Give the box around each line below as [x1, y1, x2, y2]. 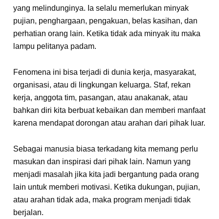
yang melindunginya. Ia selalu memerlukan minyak [13, 4, 189, 13]
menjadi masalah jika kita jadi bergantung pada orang [13, 170, 199, 179]
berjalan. [13, 208, 44, 217]
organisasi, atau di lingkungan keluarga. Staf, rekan [13, 81, 191, 89]
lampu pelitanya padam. [13, 42, 96, 51]
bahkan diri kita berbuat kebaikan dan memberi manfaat [13, 106, 205, 115]
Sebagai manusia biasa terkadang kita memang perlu [13, 145, 198, 153]
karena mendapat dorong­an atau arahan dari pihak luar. [13, 119, 205, 128]
